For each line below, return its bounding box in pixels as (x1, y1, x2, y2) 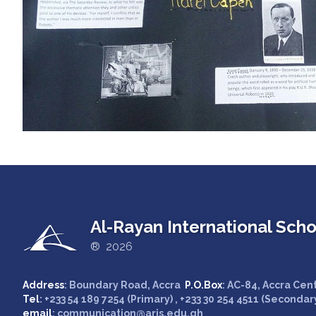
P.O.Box (185, 279, 222, 291)
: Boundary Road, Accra (64, 279, 185, 291)
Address (23, 279, 64, 291)
